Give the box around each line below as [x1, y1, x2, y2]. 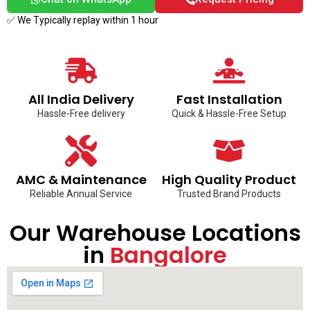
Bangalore [110, 239, 227, 271]
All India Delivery [28, 90, 134, 108]
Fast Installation [176, 90, 282, 108]
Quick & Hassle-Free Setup [172, 107, 286, 119]
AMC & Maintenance [15, 170, 147, 188]
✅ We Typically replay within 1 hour [7, 14, 158, 26]
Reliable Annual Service [30, 188, 132, 199]
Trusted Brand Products [177, 188, 281, 199]
